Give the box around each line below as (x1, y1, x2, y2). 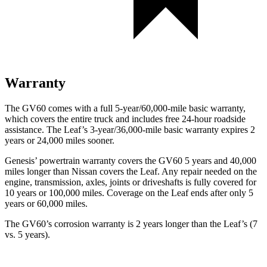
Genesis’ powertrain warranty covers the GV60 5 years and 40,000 (5, 155, 256, 166)
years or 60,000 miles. (5, 198, 88, 209)
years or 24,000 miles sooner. (5, 135, 114, 145)
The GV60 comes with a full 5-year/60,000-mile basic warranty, (5, 103, 246, 113)
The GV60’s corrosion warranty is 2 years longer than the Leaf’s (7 (5, 218, 257, 229)
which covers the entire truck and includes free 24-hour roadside (5, 113, 246, 124)
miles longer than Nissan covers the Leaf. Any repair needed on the (5, 166, 257, 176)
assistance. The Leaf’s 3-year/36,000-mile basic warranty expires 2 (5, 124, 255, 135)
